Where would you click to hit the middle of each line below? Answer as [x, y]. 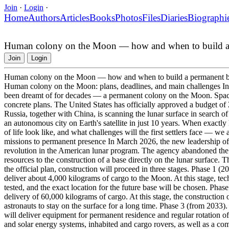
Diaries [174, 17]
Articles [75, 17]
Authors [44, 17]
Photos [129, 17]
